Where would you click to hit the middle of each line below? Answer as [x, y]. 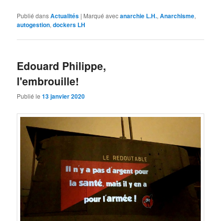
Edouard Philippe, [62, 65]
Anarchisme [177, 16]
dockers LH [69, 25]
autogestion [34, 25]
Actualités [65, 16]
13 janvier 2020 [64, 96]
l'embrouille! [48, 81]
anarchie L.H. [139, 16]
